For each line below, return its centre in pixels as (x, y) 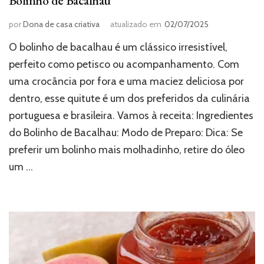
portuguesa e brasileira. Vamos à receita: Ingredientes (131, 115)
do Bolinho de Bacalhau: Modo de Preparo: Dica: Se (126, 132)
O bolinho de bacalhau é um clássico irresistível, (118, 47)
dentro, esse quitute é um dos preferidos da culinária (129, 98)
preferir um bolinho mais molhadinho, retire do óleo (127, 149)
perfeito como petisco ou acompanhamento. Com (124, 64)
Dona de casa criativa (61, 24)
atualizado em (136, 24)
